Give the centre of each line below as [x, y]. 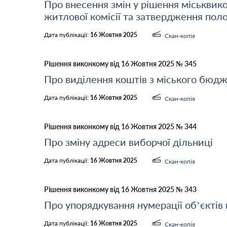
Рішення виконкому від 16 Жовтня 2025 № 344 [120, 126]
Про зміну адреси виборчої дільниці [128, 142]
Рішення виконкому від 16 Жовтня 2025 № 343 [120, 189]
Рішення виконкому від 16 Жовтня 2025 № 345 [120, 64]
